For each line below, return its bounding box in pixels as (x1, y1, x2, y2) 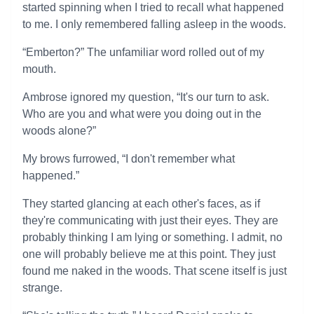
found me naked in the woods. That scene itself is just (22, 265, 287, 277)
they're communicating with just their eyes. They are (22, 214, 278, 226)
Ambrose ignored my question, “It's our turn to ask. (22, 91, 269, 103)
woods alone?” (22, 125, 96, 137)
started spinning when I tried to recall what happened (22, 1, 284, 13)
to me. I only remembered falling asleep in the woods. (22, 18, 286, 30)
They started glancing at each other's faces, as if (22, 198, 260, 210)
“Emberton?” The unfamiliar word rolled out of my (22, 46, 264, 58)
